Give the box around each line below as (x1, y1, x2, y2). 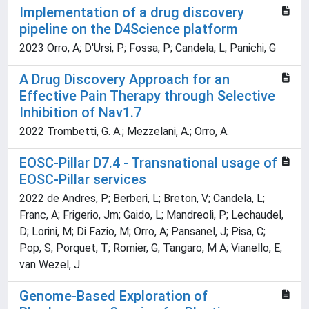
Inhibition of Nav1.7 (19, 104, 141, 121)
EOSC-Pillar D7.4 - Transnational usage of (19, 154, 277, 172)
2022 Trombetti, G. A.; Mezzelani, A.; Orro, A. (19, 125, 229, 139)
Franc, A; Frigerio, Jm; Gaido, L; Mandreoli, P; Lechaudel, (19, 208, 283, 222)
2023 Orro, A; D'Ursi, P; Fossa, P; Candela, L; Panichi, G (19, 41, 276, 55)
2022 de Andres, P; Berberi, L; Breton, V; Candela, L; (19, 192, 265, 206)
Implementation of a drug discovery (19, 4, 244, 21)
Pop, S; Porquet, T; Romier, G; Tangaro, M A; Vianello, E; (19, 241, 282, 255)
